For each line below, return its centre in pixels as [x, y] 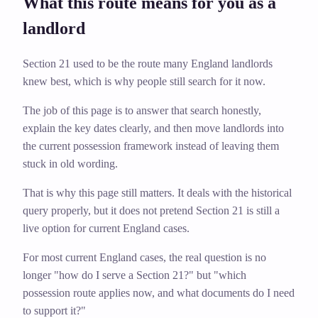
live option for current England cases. [106, 229]
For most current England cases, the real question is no [144, 258]
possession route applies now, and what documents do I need [159, 293]
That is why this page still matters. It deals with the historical [157, 193]
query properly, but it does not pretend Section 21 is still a [151, 211]
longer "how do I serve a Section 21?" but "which [135, 275]
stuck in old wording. [70, 164]
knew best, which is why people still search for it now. [144, 82]
